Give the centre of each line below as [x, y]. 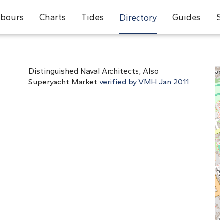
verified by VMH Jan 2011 [144, 82]
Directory [138, 17]
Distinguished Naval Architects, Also [94, 71]
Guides [186, 17]
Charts [52, 17]
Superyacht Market [64, 82]
